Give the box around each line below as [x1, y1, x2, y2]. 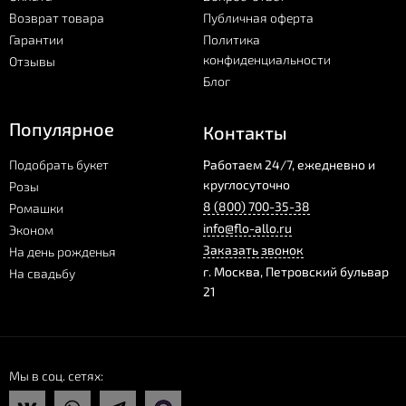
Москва [214, 264, 260, 279]
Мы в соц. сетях [9, 368, 101, 383]
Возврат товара [9, 10, 104, 25]
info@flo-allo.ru [203, 220, 292, 236]
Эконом [9, 222, 53, 237]
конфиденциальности [203, 52, 331, 67]
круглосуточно [203, 177, 290, 192]
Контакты [203, 121, 287, 143]
